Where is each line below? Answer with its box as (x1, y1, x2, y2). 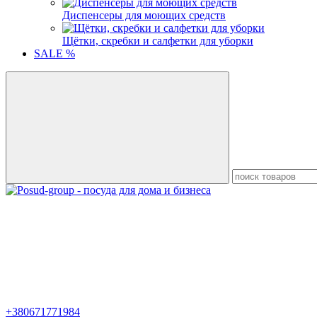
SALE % (34, 47, 75, 59)
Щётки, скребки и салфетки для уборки (62, 35, 253, 47)
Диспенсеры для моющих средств (62, 9, 226, 21)
